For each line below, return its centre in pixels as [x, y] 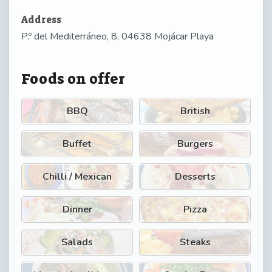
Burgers [195, 144]
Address [41, 19]
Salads [77, 242]
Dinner [77, 209]
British [195, 111]
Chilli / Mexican [77, 176]
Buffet [77, 144]
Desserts [195, 176]
